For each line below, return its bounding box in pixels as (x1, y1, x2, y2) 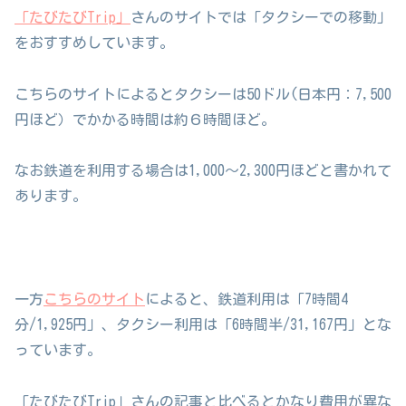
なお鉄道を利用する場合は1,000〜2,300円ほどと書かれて (14, 163, 391, 179)
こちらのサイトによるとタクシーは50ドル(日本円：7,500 (14, 86, 391, 101)
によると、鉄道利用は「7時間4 (145, 291, 348, 306)
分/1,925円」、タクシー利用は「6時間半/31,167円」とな (14, 316, 391, 332)
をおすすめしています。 (14, 34, 174, 50)
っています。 (14, 342, 101, 357)
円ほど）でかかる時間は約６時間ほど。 (14, 111, 275, 127)
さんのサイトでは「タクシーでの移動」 (130, 9, 391, 24)
